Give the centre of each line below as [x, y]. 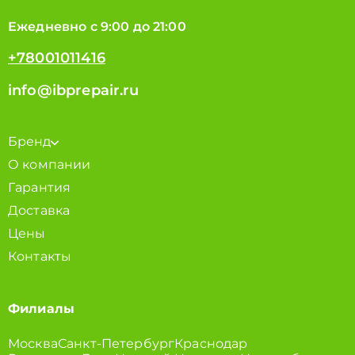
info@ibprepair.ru [74, 90]
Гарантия [40, 187]
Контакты [40, 256]
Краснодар [211, 344]
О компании [50, 164]
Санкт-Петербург [116, 344]
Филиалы [42, 309]
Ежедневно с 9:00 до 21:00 [97, 27]
